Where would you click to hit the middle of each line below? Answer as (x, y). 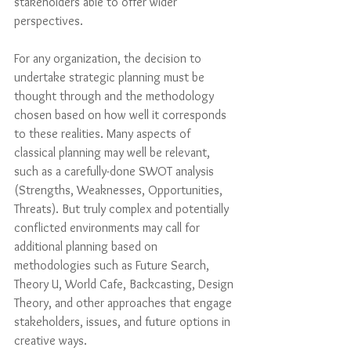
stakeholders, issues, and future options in (124, 322)
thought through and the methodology (116, 96)
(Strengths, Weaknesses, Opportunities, (120, 190)
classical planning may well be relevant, (114, 152)
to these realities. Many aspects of (104, 134)
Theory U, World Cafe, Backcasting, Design (125, 284)
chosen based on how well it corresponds (122, 115)
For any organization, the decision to (109, 58)
